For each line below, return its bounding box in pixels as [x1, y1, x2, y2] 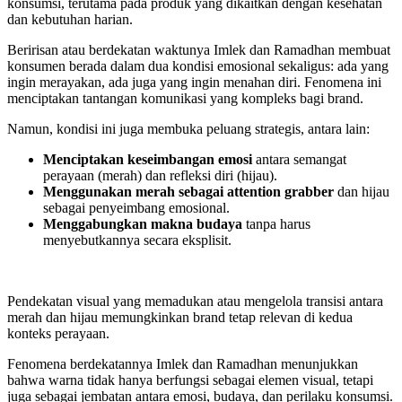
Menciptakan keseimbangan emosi [43, 152, 252, 168]
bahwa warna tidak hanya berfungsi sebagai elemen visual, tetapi [7, 372, 373, 389]
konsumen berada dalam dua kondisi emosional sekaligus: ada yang [7, 58, 389, 74]
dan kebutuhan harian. [7, 12, 133, 28]
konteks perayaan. [7, 326, 109, 342]
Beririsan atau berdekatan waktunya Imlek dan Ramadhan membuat [7, 42, 390, 58]
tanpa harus [242, 216, 310, 232]
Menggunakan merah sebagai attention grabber [43, 184, 334, 200]
